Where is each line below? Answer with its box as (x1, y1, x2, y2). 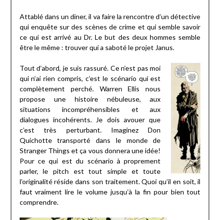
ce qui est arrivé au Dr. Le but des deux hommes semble (19, 33, 201, 42)
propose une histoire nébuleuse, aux (19, 95, 161, 104)
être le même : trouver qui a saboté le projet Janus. (19, 43, 174, 52)
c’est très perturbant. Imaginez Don (19, 126, 161, 135)
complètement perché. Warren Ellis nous (19, 84, 161, 93)
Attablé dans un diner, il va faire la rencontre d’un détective (19, 12, 201, 21)
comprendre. (19, 198, 58, 207)
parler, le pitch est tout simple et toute (19, 167, 161, 176)
